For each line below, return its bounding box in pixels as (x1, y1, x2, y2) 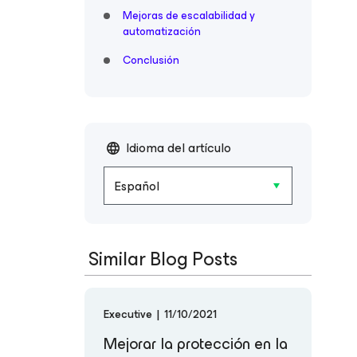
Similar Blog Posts (88, 243, 237, 276)
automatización (123, 22, 201, 41)
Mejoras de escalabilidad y (123, 6, 255, 25)
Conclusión (123, 51, 179, 69)
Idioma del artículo (126, 137, 231, 159)
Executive (104, 305, 155, 324)
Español (114, 175, 159, 198)
